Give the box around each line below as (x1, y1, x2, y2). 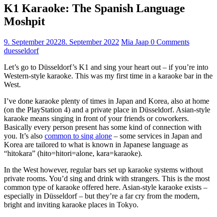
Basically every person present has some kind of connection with (4, 123, 201, 132)
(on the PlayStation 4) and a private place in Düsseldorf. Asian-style (4, 106, 210, 114)
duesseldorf (4, 46, 39, 55)
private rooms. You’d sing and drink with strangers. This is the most (4, 174, 210, 183)
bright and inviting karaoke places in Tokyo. (4, 201, 139, 209)
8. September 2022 (62, 38, 119, 46)
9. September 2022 (4, 38, 62, 46)
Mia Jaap (121, 38, 151, 46)
